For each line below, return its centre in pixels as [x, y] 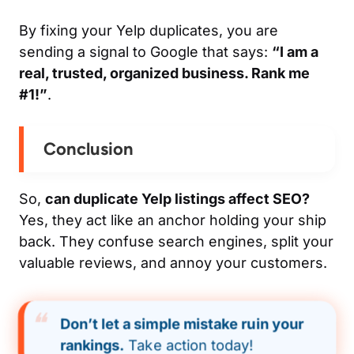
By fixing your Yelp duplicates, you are [149, 30]
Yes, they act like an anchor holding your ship [173, 220]
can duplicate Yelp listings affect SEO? [177, 198]
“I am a [295, 51]
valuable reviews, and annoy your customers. [173, 262]
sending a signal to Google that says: [145, 51]
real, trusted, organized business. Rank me [164, 73]
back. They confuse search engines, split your [176, 241]
